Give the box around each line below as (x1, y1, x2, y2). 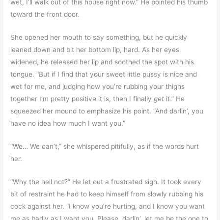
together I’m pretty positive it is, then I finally (10, 95, 154, 103)
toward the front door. (10, 10, 80, 19)
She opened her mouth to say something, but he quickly (10, 33, 188, 42)
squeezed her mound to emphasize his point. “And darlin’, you (10, 107, 204, 115)
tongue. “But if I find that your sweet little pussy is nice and (10, 70, 197, 79)
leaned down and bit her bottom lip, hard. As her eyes (10, 46, 180, 54)
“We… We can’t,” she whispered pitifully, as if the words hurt (10, 142, 199, 151)
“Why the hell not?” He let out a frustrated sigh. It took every (10, 177, 202, 186)
